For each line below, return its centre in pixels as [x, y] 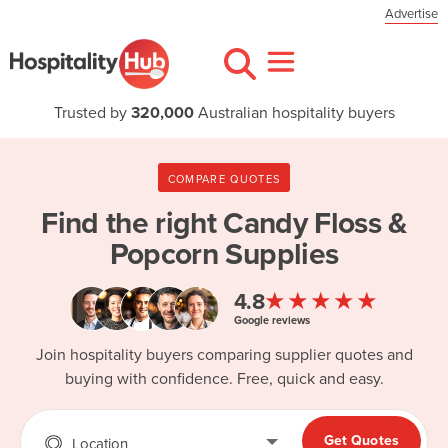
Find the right [132, 223]
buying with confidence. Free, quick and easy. [224, 379]
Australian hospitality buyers [294, 113]
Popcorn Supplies [224, 254]
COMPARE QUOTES [224, 179]
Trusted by [92, 113]
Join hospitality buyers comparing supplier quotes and [224, 355]
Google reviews [271, 320]
